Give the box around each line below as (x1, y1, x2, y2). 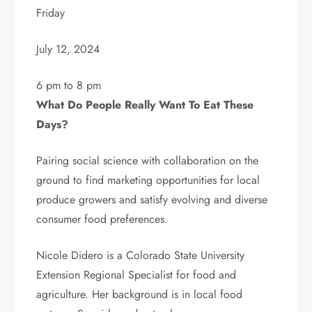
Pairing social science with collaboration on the (36, 152, 259, 169)
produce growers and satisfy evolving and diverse (36, 191, 268, 208)
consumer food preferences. (36, 210, 169, 227)
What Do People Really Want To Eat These (36, 96, 254, 113)
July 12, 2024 (36, 40, 100, 57)
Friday (36, 4, 65, 21)
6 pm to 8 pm (36, 77, 102, 93)
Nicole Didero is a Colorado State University (36, 247, 245, 263)
